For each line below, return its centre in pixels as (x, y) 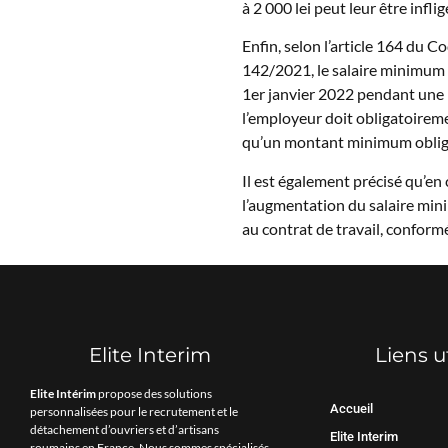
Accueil (351, 409)
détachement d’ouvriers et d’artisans (124, 430)
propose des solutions (154, 394)
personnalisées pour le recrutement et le (134, 412)
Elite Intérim (63, 394)
